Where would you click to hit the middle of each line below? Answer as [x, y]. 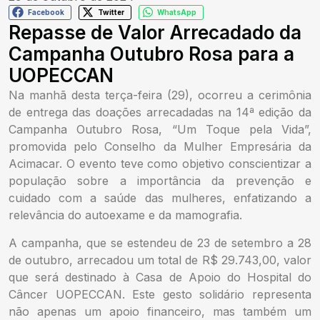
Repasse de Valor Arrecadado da [155, 33]
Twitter [111, 12]
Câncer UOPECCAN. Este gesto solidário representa [160, 294]
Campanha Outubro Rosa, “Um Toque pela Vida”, [160, 130]
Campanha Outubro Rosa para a [151, 54]
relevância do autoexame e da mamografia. [125, 215]
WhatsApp [177, 12]
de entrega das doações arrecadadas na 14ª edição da [160, 112]
